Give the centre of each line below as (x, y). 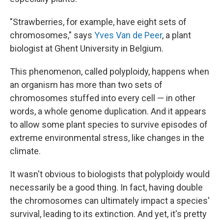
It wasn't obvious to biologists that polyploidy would (110, 174)
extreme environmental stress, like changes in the (107, 138)
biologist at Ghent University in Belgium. (87, 48)
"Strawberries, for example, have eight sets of (98, 22)
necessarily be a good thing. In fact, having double (106, 187)
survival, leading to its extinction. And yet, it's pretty (108, 214)
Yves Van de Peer (128, 35)
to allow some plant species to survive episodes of (109, 124)
